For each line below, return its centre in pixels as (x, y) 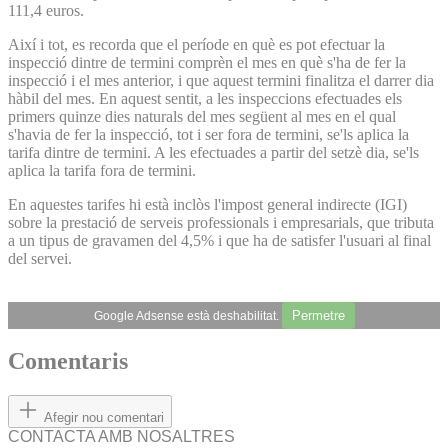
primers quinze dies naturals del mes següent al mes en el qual (202, 116)
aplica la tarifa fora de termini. (102, 170)
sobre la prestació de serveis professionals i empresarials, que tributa (221, 222)
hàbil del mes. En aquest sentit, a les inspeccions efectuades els (205, 98)
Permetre (318, 315)
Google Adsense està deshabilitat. (187, 315)
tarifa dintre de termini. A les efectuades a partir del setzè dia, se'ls (213, 152)
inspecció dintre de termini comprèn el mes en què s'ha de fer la (207, 62)
